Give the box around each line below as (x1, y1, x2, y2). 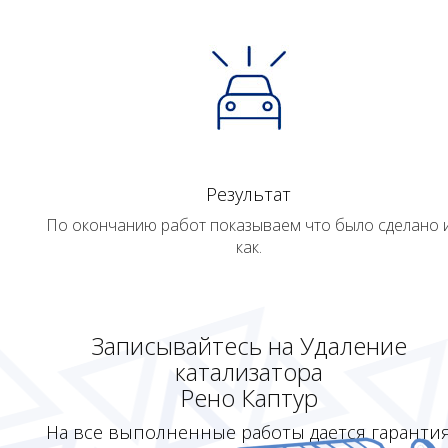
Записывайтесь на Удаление (90, 329, 407, 363)
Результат (206, 182, 291, 207)
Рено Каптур (179, 381, 318, 415)
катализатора (174, 355, 323, 389)
